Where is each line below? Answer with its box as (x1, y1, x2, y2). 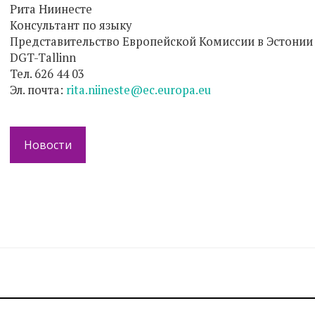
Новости (24, 137, 72, 153)
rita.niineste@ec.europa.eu (66, 82, 211, 98)
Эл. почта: (10, 82, 66, 98)
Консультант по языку (10, 18, 131, 33)
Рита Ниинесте (10, 1, 92, 17)
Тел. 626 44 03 (10, 66, 84, 82)
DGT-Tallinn (10, 50, 76, 65)
